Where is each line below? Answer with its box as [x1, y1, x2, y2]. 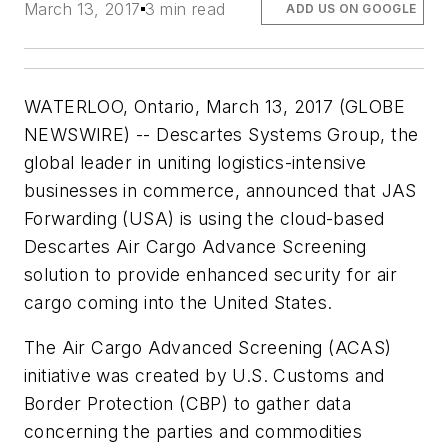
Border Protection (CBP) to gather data [24, 393, 352, 415]
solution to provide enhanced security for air [24, 263, 397, 285]
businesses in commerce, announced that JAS [24, 179, 417, 201]
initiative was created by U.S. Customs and [24, 365, 385, 387]
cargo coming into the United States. [24, 291, 333, 313]
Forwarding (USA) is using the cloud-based [24, 207, 385, 229]
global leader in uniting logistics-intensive [24, 151, 367, 173]
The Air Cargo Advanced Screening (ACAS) [24, 337, 392, 359]
